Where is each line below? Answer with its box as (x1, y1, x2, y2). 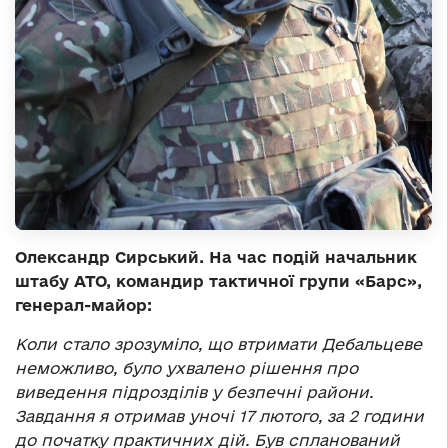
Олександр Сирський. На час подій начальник (15, 248, 417, 267)
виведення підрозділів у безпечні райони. (15, 383, 373, 402)
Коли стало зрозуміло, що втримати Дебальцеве (15, 335, 422, 354)
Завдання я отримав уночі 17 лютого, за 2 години (15, 407, 424, 426)
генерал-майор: (15, 296, 152, 315)
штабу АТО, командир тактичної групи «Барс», (15, 272, 422, 291)
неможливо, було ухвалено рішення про (15, 359, 358, 378)
